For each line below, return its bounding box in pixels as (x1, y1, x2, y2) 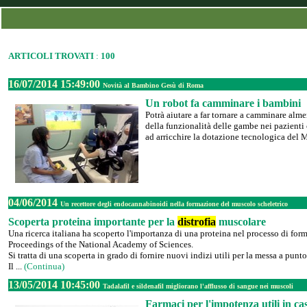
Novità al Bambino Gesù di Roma (103, 82, 204, 89)
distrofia (177, 216, 216, 228)
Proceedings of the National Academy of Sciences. (8, 239, 193, 249)
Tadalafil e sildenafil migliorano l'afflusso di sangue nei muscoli (103, 282, 293, 290)
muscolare (216, 216, 266, 228)
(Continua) (24, 261, 64, 271)
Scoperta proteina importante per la (8, 216, 177, 228)
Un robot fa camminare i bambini (145, 97, 301, 109)
